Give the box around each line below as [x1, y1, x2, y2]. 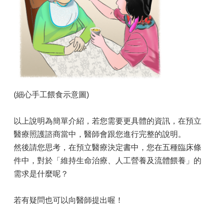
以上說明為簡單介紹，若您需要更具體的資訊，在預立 [14, 116, 201, 125]
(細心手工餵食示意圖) [14, 90, 89, 99]
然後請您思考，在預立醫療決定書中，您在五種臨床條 [14, 143, 201, 152]
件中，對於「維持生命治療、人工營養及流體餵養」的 [14, 156, 201, 165]
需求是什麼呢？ [14, 169, 68, 178]
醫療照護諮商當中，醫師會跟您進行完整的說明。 [14, 130, 186, 138]
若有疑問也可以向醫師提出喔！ [14, 196, 123, 204]
